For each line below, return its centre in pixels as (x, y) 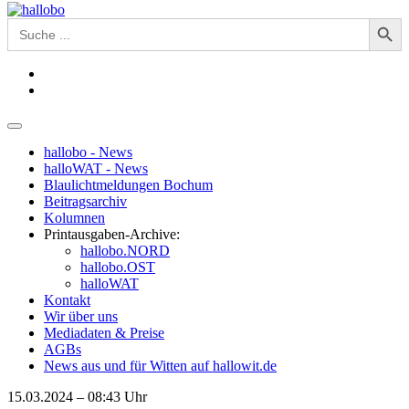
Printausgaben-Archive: (112, 234)
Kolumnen (74, 218)
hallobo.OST (118, 267)
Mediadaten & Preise (104, 333)
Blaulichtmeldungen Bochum (128, 185)
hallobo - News (88, 152)
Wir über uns (81, 316)
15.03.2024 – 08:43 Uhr (77, 397)
